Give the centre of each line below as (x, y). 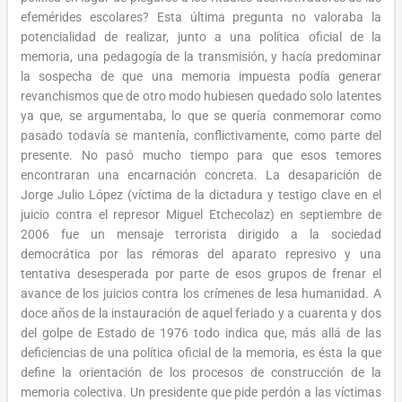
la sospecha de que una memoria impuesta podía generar (201, 76)
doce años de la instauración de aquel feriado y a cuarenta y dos (201, 313)
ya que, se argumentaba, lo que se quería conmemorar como (201, 115)
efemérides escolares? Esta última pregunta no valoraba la (201, 17)
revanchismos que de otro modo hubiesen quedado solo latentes (201, 96)
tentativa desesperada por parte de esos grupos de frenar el (201, 273)
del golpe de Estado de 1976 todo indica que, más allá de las (201, 332)
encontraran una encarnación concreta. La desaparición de (201, 175)
